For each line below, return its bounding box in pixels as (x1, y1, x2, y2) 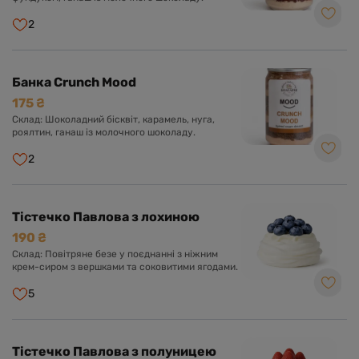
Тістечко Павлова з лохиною (12, 209, 200, 224)
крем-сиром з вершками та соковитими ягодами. (12, 261, 238, 272)
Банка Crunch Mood (12, 75, 136, 90)
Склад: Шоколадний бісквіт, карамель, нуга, (12, 114, 215, 125)
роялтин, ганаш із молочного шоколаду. (12, 127, 196, 138)
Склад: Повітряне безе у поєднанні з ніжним (12, 248, 218, 260)
